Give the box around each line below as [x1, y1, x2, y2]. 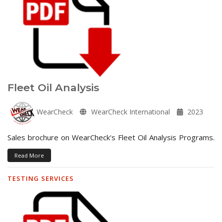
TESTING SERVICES [7, 173, 74, 183]
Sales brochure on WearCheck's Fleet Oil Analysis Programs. [7, 132, 215, 142]
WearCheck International [89, 107, 170, 116]
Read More [14, 151, 44, 159]
